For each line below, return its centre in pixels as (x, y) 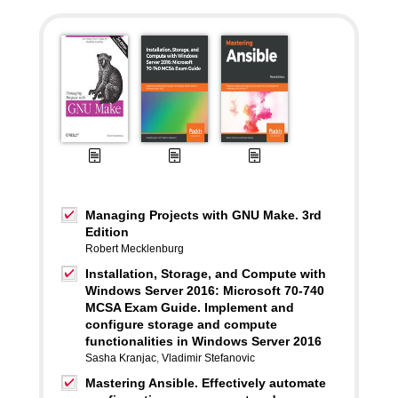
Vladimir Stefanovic (208, 358)
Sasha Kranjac (121, 358)
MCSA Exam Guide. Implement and (190, 307)
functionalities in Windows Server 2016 (203, 341)
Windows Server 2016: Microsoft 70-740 (205, 291)
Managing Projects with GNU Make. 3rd (203, 215)
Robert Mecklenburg (135, 249)
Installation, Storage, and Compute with (206, 274)
